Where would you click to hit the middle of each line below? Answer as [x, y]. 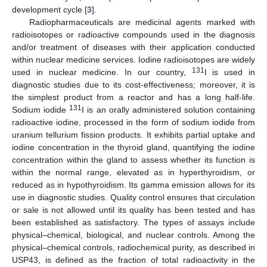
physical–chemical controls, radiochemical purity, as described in [133, 247]
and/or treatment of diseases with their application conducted [133, 47]
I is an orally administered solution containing [168, 109]
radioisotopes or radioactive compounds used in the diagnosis [133, 34]
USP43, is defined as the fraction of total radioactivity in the [133, 260]
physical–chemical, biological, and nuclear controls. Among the [133, 235]
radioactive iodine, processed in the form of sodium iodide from [133, 122]
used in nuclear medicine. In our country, [102, 72]
